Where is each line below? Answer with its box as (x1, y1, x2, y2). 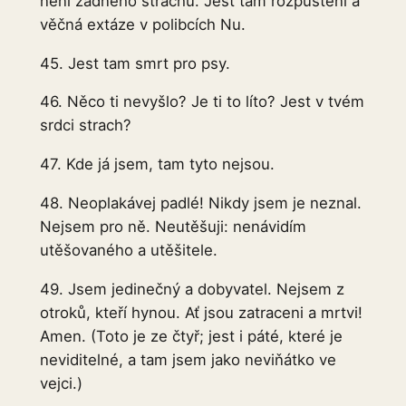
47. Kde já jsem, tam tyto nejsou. (39, 155, 275, 174)
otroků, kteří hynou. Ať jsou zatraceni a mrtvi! (39, 303, 362, 322)
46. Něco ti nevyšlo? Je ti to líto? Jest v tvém (39, 92, 364, 111)
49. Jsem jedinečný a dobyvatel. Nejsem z (39, 279, 344, 298)
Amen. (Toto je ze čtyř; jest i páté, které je (39, 326, 343, 345)
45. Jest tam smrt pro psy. (39, 53, 230, 72)
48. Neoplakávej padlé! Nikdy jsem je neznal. (39, 194, 362, 213)
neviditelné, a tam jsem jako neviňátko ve (39, 350, 336, 369)
